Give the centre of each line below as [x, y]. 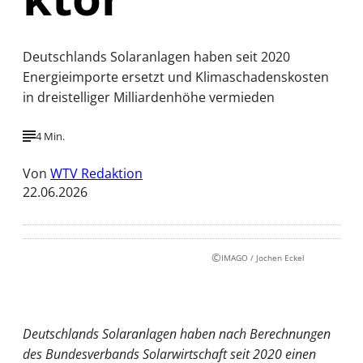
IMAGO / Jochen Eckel [263, 257]
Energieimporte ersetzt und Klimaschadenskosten [176, 77]
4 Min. [50, 136]
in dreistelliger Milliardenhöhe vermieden [149, 97]
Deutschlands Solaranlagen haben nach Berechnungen [177, 333]
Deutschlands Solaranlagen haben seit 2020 [156, 56]
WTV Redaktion [96, 174]
